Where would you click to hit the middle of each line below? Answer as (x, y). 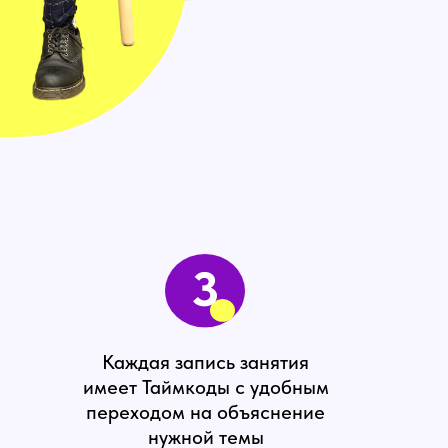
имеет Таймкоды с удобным (205, 387)
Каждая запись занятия (205, 362)
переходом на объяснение (205, 412)
